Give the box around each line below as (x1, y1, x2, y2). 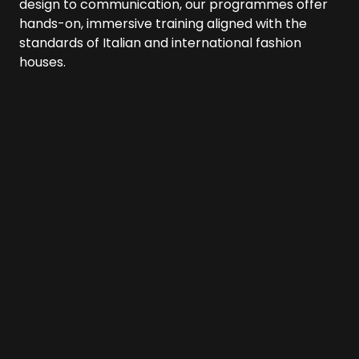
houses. (19, 53, 66, 72)
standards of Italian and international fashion (19, 34, 301, 53)
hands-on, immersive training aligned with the (19, 14, 307, 34)
